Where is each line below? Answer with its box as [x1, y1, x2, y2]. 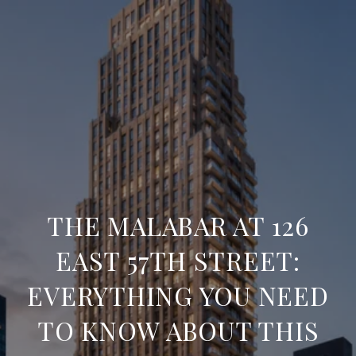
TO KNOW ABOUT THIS [37, 313, 319, 347]
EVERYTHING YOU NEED [27, 278, 329, 312]
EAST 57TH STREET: [56, 243, 300, 277]
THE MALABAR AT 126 [47, 208, 309, 242]
